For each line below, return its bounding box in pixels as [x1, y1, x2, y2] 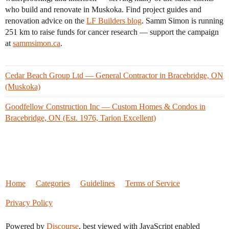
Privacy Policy [5, 198, 53, 207]
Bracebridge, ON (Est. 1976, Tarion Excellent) [5, 113, 156, 122]
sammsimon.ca [13, 38, 60, 48]
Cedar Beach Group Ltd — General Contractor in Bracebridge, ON [5, 71, 223, 80]
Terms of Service [125, 178, 180, 188]
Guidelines [80, 178, 115, 188]
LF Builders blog [86, 16, 142, 25]
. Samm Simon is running [142, 16, 223, 25]
